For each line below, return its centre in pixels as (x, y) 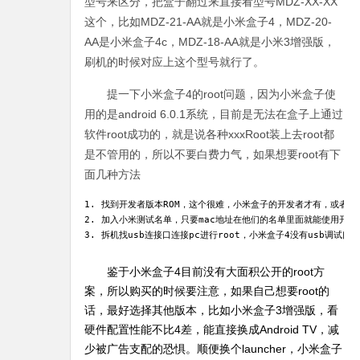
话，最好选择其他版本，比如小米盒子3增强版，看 (212, 310)
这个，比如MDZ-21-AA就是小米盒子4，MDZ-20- (209, 22)
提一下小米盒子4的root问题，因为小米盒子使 (211, 94)
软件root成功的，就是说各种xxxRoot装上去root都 (210, 134)
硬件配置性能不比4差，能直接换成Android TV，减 (212, 329)
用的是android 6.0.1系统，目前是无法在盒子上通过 (214, 114)
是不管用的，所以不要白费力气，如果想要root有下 (213, 154)
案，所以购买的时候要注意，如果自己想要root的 (207, 291)
